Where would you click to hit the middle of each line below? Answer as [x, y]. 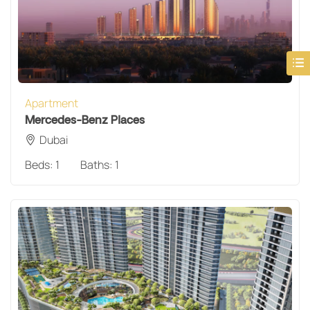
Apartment [52, 103]
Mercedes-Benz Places [85, 120]
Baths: [98, 164]
